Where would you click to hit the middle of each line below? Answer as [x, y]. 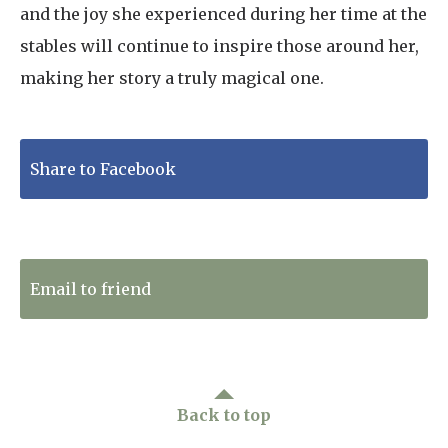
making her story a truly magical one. [172, 77]
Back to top [224, 414]
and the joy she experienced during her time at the [223, 13]
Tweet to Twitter [97, 228]
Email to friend [90, 288]
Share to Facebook [103, 168]
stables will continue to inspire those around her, [219, 45]
